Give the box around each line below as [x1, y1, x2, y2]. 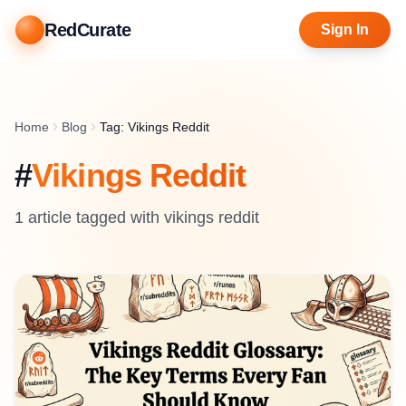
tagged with [72, 208, 164, 227]
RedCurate [44, 20, 131, 40]
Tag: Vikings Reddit [100, 120, 209, 134]
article [24, 208, 72, 227]
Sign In [321, 22, 369, 37]
